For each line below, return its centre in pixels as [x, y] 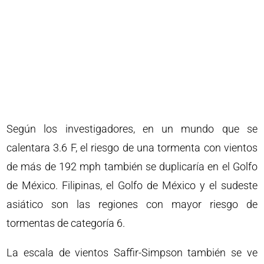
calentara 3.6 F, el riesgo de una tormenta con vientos [132, 148]
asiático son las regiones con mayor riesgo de [132, 204]
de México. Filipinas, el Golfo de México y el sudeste [132, 186]
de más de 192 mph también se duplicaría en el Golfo [132, 167]
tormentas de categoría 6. [66, 223]
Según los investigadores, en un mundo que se [132, 129]
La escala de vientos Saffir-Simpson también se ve [132, 253]
